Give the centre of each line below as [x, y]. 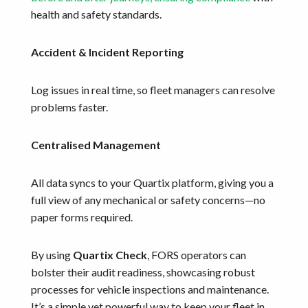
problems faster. [69, 107]
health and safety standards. [96, 14]
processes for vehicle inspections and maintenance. [150, 289]
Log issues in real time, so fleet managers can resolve [153, 89]
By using [52, 254]
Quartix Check [110, 254]
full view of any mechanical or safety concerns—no [148, 199]
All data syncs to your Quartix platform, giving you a [152, 182]
